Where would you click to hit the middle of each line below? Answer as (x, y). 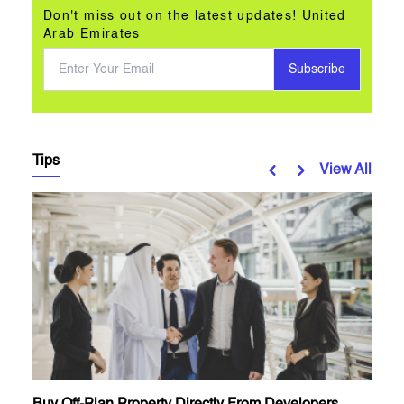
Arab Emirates (92, 35)
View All (345, 171)
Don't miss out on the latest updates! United (195, 17)
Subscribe (317, 70)
